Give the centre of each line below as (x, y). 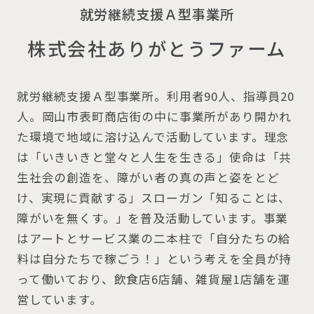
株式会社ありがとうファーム (157, 48)
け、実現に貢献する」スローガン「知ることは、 (154, 198)
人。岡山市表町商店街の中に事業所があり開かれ (154, 117)
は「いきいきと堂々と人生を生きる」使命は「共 (154, 157)
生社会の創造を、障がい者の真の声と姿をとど (148, 178)
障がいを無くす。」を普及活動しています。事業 (152, 218)
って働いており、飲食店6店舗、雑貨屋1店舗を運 (153, 279)
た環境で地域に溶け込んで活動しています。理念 (153, 137)
